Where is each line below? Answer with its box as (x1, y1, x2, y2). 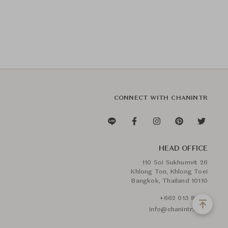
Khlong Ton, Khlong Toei (131, 169, 208, 175)
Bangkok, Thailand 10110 (131, 178, 208, 184)
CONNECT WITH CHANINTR (113, 95, 208, 101)
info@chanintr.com (149, 207, 208, 213)
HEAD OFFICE (158, 145, 208, 152)
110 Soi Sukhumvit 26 (142, 160, 208, 166)
